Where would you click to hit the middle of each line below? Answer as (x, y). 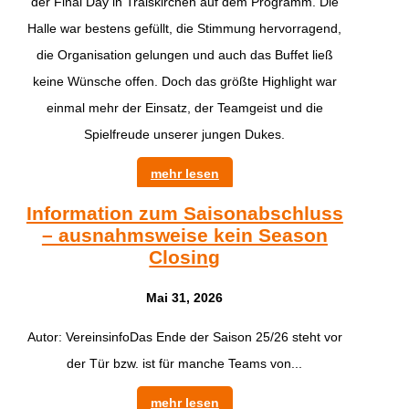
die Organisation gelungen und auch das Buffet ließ (184, 55)
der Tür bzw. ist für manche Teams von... (185, 363)
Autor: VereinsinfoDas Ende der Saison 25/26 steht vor (184, 336)
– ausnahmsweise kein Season (184, 236)
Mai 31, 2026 (185, 297)
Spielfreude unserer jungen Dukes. (185, 135)
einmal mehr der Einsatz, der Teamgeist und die (184, 108)
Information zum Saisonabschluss (184, 214)
